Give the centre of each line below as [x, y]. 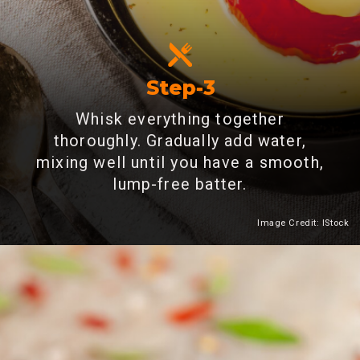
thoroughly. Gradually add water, [180, 141]
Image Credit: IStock [303, 223]
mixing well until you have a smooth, [180, 163]
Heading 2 [225, 256]
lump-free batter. [180, 185]
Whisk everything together [180, 120]
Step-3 [180, 87]
